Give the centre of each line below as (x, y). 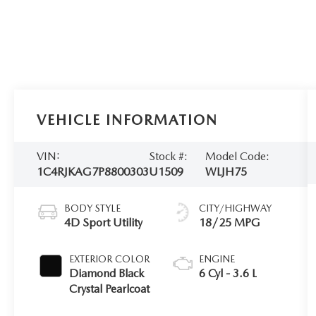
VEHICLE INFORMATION (128, 120)
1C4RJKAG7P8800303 (93, 171)
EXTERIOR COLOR (110, 259)
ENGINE (217, 259)
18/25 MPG (230, 222)
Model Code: (237, 156)
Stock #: (169, 156)
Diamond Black (107, 273)
